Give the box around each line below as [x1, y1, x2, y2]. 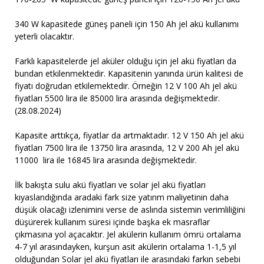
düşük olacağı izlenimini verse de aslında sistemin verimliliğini [15, 204, 245, 215]
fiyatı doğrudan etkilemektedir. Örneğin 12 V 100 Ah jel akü [15, 80, 237, 91]
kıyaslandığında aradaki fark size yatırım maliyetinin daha [15, 192, 229, 203]
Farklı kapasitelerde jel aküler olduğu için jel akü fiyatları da [15, 55, 236, 67]
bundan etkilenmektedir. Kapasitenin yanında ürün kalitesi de [15, 68, 243, 79]
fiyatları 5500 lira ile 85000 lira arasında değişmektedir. [15, 93, 220, 104]
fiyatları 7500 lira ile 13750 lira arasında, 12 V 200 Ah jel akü [15, 142, 239, 153]
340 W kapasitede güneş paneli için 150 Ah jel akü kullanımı [15, 18, 239, 29]
